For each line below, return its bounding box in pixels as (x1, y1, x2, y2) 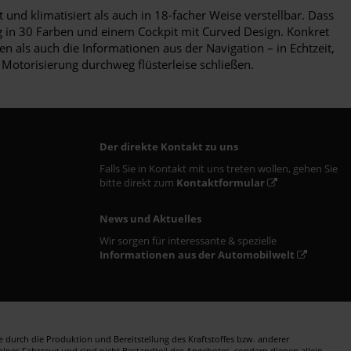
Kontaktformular (176, 175, 265, 190)
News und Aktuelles (100, 211, 201, 226)
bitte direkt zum (100, 175, 176, 190)
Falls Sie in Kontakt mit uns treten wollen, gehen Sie (100, 161, 338, 175)
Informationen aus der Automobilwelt (100, 247, 295, 262)
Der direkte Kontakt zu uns (100, 139, 238, 154)
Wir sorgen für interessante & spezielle (100, 233, 277, 248)
